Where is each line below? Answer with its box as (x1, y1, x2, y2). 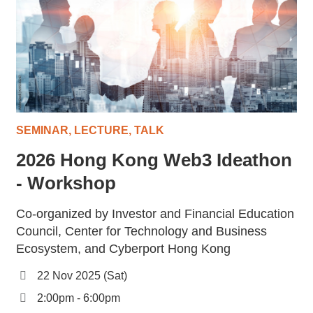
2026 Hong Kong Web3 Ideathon (16, 149, 293, 170)
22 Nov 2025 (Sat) (37, 269, 128, 282)
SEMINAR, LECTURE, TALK (16, 124, 165, 136)
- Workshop (16, 172, 117, 194)
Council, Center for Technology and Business (16, 224, 268, 238)
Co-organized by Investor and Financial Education (16, 206, 295, 221)
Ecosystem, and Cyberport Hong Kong (16, 241, 231, 256)
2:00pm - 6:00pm (37, 291, 121, 304)
